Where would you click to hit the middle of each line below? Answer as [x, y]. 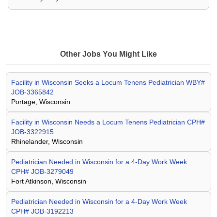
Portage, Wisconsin [41, 102]
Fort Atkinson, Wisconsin [49, 181]
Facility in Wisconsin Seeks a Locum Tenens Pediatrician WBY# [108, 82]
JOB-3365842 [32, 92]
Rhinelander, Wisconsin [47, 141]
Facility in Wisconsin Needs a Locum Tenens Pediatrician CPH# [108, 122]
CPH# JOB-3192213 [42, 211]
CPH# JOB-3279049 [42, 171]
